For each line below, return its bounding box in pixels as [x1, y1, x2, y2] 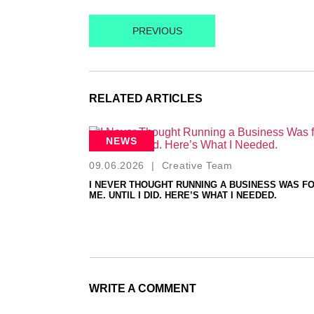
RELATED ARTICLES [89, 92, 203, 104]
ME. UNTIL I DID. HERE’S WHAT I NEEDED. [89, 189, 277, 200]
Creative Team [161, 159, 233, 171]
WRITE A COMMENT [89, 282, 196, 294]
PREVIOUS [132, 25, 182, 36]
